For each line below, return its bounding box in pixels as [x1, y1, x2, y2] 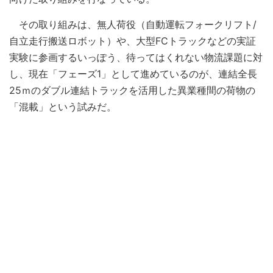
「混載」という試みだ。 [9, 100, 116, 113]
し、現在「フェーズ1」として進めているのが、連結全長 [9, 67, 257, 80]
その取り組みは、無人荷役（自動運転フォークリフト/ [9, 18, 257, 30]
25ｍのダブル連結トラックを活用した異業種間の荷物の [9, 83, 255, 96]
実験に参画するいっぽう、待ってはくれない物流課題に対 [9, 51, 263, 63]
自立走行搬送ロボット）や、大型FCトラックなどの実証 [9, 34, 256, 47]
